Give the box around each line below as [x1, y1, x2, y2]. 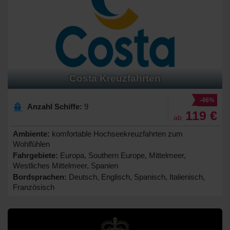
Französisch [13, 182, 54, 191]
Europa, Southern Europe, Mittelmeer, [58, 150, 186, 160]
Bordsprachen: [13, 172, 67, 181]
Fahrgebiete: [13, 150, 58, 160]
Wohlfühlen [13, 139, 50, 148]
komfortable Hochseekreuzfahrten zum [50, 129, 183, 138]
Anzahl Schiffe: [27, 102, 82, 111]
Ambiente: [13, 129, 50, 138]
